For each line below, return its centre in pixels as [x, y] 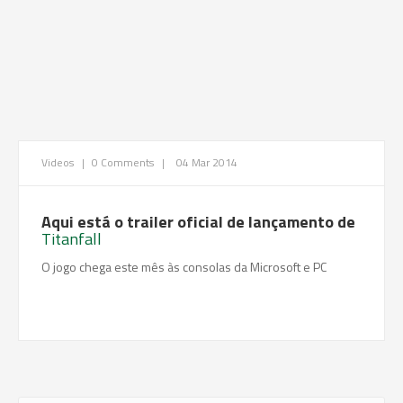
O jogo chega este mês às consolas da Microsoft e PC [184, 267]
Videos [59, 162]
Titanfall [72, 239]
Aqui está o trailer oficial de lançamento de [198, 222]
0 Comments [123, 162]
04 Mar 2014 [207, 162]
